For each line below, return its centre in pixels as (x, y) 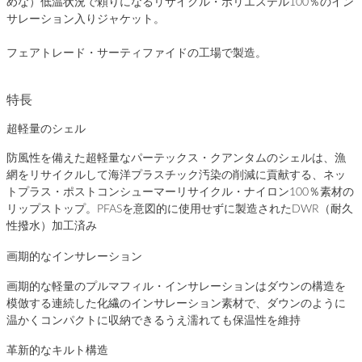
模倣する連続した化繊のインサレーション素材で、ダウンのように (176, 303)
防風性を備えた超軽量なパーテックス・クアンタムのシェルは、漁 (176, 159)
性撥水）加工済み (52, 227)
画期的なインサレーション (74, 257)
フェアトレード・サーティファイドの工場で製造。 (137, 53)
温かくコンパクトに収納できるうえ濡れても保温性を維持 (154, 320)
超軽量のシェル (46, 129)
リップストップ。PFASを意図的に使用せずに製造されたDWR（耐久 (180, 210)
